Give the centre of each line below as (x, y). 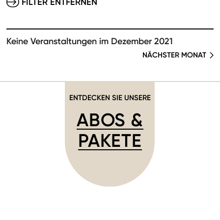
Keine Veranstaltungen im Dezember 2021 (90, 41)
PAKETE (110, 140)
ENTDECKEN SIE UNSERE (110, 97)
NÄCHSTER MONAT (174, 55)
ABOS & (110, 120)
